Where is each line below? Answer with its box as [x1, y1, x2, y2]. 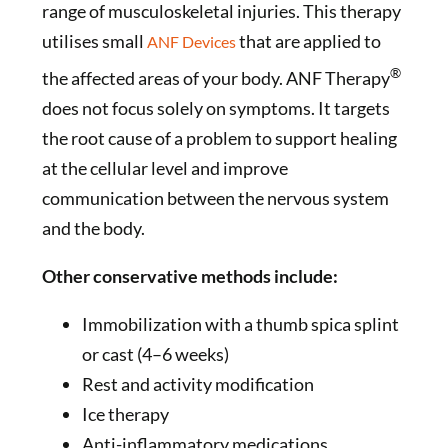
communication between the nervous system [41, 186, 389, 209]
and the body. [41, 216, 145, 239]
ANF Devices [146, 31, 236, 51]
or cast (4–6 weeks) [81, 342, 229, 365]
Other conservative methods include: [41, 264, 338, 287]
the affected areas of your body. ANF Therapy [41, 66, 390, 89]
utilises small [41, 29, 147, 52]
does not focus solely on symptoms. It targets [41, 96, 390, 119]
